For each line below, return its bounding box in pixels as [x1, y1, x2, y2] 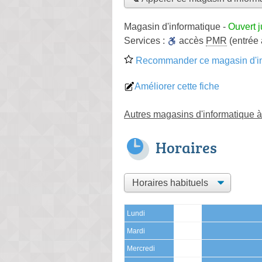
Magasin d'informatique [124, 21, 220, 32]
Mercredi [127, 244, 155, 252]
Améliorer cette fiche [135, 81, 219, 91]
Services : [124, 35, 167, 46]
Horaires [156, 136, 217, 158]
